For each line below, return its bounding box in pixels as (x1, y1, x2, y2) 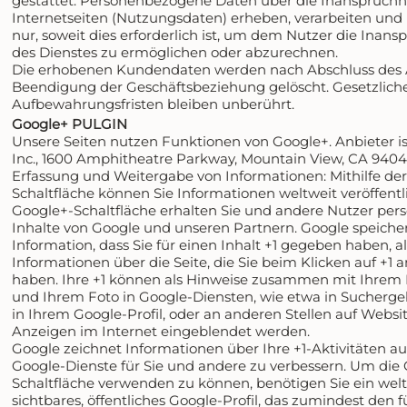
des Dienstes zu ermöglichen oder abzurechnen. (12, 43, 339, 61)
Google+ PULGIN (12, 114, 128, 133)
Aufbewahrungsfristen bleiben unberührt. (12, 94, 295, 113)
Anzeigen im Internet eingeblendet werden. (12, 322, 311, 340)
